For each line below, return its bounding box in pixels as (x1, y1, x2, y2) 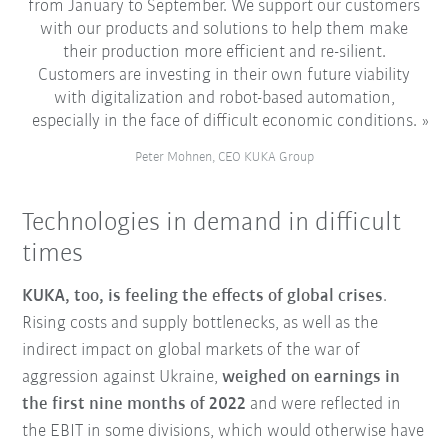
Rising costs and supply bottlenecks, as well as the (22, 313, 379, 333)
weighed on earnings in (222, 367, 401, 387)
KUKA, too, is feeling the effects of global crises (22, 286, 384, 306)
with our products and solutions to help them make (40, 20, 408, 40)
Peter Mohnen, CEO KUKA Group (134, 150, 314, 166)
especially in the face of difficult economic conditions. (31, 112, 417, 132)
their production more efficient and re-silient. (62, 43, 386, 63)
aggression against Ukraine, (22, 367, 223, 387)
